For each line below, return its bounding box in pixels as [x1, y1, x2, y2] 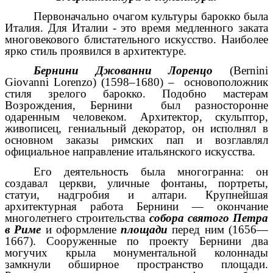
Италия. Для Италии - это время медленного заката [5, 21, 268, 34]
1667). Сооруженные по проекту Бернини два [5, 234, 268, 247]
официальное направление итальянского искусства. [5, 145, 255, 158]
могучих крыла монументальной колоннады [5, 246, 268, 259]
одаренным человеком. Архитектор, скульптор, [5, 110, 268, 124]
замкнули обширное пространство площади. [5, 257, 268, 271]
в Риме [5, 222, 41, 236]
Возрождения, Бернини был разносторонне [5, 99, 268, 112]
